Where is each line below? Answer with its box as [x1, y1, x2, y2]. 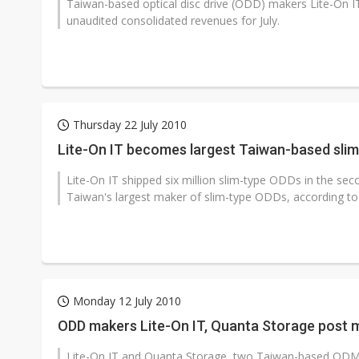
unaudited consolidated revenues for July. [67, 13, 280, 28]
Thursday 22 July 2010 [73, 117, 187, 132]
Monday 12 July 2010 [73, 293, 181, 309]
